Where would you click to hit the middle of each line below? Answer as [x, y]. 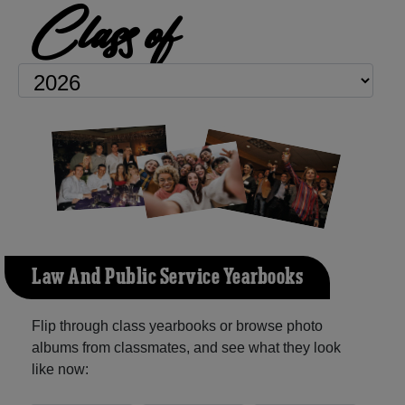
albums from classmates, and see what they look [186, 347]
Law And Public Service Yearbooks [167, 277]
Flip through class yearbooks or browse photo [177, 325]
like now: [60, 369]
